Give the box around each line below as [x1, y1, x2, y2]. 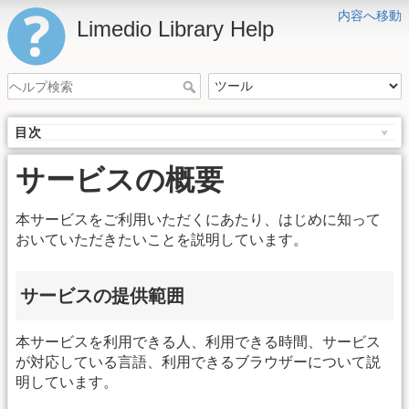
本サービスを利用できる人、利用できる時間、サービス [16, 334, 381, 351]
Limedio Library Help [77, 16, 274, 41]
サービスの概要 [16, 163, 224, 197]
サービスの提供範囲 [20, 285, 184, 306]
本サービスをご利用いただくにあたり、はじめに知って [16, 212, 381, 228]
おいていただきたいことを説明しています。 [16, 232, 308, 248]
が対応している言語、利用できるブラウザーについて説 [16, 354, 381, 371]
